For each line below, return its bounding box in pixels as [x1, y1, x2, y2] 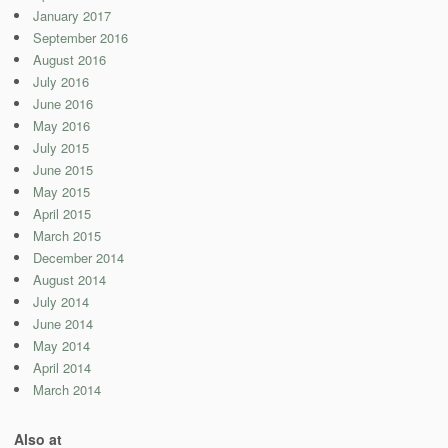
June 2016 [33, 94, 93, 114]
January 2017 [33, 6, 111, 26]
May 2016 [33, 116, 90, 136]
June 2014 [33, 314, 93, 334]
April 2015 [33, 204, 91, 224]
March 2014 [33, 380, 101, 400]
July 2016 [33, 72, 89, 92]
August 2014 [33, 270, 106, 290]
